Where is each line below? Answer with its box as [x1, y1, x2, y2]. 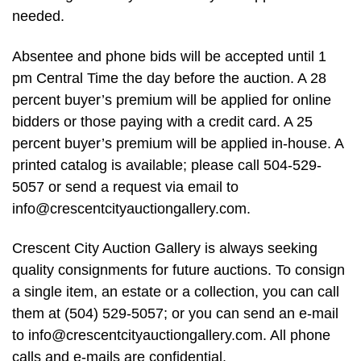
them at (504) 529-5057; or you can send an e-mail [12, 305, 338, 322]
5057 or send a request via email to [12, 178, 239, 195]
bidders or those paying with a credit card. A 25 [12, 113, 313, 130]
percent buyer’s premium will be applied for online [12, 91, 331, 108]
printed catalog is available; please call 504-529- [12, 156, 322, 173]
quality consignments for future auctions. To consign [12, 262, 345, 279]
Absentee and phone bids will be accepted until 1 [12, 48, 326, 64]
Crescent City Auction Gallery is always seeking [12, 240, 317, 257]
